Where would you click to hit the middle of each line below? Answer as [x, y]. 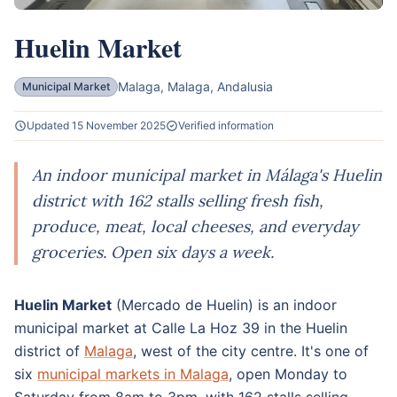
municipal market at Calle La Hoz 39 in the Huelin [181, 327]
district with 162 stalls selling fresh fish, [178, 200]
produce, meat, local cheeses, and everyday [195, 226]
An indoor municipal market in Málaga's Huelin [207, 175]
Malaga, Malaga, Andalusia [195, 86]
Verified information [226, 125]
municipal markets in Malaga [133, 374]
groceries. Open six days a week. [153, 252]
